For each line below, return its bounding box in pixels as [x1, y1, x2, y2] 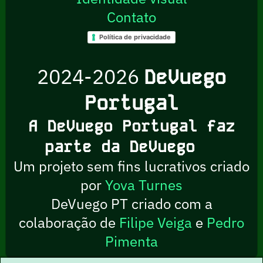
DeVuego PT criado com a [50, 194, 213, 213]
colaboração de [19, 213, 119, 232]
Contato [107, 7, 156, 26]
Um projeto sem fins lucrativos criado [14, 156, 249, 176]
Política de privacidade [99, 33, 171, 42]
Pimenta [105, 231, 158, 251]
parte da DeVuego [44, 136, 204, 157]
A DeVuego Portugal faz [28, 116, 235, 136]
